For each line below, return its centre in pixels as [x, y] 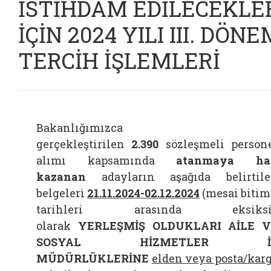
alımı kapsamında [96, 160]
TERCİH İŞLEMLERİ [119, 60]
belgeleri [60, 193]
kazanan [61, 177]
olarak [54, 226]
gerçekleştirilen [80, 144]
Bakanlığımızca [80, 128]
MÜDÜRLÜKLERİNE [93, 258]
